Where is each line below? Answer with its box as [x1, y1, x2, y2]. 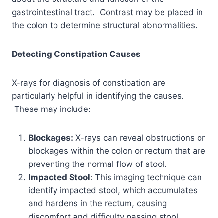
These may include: [12, 104, 91, 114]
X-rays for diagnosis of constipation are [12, 77, 165, 88]
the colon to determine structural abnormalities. [12, 20, 198, 30]
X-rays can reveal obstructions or [73, 132, 205, 143]
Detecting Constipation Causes [12, 49, 141, 59]
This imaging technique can [92, 172, 202, 182]
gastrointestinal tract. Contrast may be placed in [12, 7, 203, 17]
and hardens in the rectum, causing [28, 198, 167, 208]
